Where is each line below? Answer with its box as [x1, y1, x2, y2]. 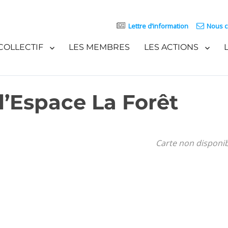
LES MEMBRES [68, 42, 130, 52]
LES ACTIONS [144, 42, 198, 52]
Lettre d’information [128, 21, 188, 31]
